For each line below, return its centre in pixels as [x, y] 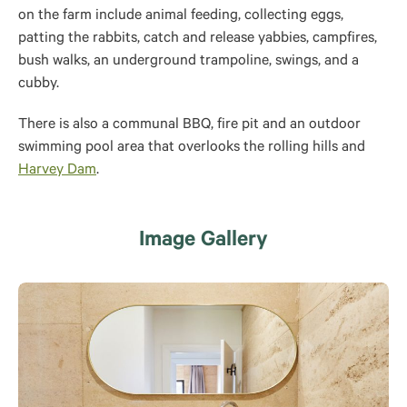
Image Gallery [203, 242]
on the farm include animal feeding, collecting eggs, [181, 16]
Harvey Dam [57, 171]
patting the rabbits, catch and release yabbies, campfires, [198, 39]
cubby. [39, 84]
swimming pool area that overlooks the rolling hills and [192, 148]
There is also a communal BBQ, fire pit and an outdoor [189, 125]
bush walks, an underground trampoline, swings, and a [189, 62]
